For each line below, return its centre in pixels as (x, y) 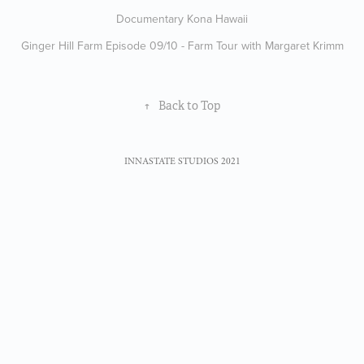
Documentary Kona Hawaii (182, 18)
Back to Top (189, 105)
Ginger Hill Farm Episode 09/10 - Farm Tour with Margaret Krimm (182, 45)
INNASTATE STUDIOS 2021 (182, 160)
